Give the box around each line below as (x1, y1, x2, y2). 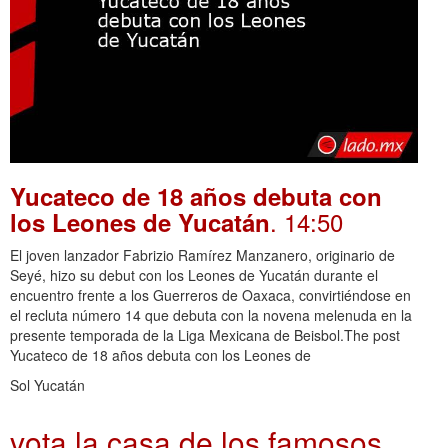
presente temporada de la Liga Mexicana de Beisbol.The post (10, 325, 400, 346)
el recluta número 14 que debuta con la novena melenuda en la (10, 305, 412, 326)
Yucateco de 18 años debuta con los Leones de (10, 345, 311, 366)
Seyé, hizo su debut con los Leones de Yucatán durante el (10, 265, 378, 286)
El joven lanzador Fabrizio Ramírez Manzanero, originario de (10, 245, 395, 266)
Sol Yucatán (10, 375, 85, 396)
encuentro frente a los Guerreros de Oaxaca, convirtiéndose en (10, 285, 411, 306)
